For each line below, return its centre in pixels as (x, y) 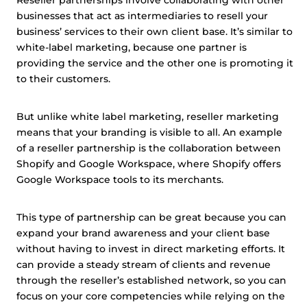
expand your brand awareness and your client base (143, 233)
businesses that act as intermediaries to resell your (142, 16)
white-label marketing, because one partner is (132, 47)
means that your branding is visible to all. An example (149, 132)
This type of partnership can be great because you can (151, 217)
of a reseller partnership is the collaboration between (149, 148)
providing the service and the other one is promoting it (155, 63)
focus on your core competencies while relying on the (151, 296)
